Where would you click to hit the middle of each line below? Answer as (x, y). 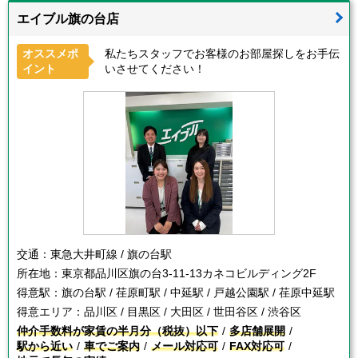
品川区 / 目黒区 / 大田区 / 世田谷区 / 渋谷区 (193, 312)
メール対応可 (185, 346)
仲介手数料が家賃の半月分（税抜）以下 (117, 331)
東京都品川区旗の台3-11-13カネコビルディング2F (189, 273)
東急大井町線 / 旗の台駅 (111, 254)
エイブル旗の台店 (68, 19)
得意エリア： (50, 312)
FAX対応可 (257, 346)
